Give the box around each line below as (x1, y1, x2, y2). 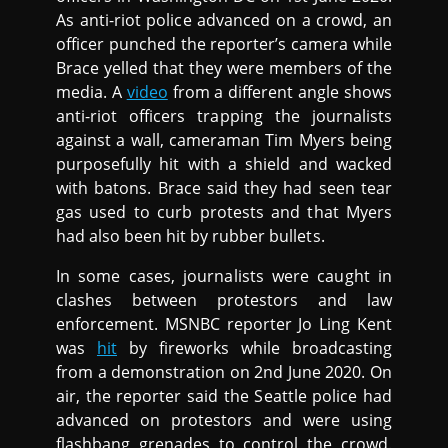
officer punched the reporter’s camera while (56, 33, 392, 56)
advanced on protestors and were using (56, 409, 392, 432)
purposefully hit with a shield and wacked (56, 153, 392, 176)
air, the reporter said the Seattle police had (56, 385, 392, 408)
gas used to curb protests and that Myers (56, 201, 392, 224)
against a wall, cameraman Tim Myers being (56, 129, 392, 152)
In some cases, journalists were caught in (56, 265, 392, 288)
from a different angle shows (167, 81, 393, 104)
